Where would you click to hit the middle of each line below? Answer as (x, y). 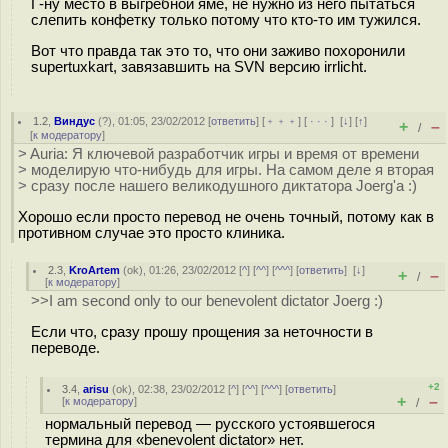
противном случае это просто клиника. (151, 232)
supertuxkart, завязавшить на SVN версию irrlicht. (199, 66)
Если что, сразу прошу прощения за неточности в (202, 331)
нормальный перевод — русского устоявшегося (210, 424)
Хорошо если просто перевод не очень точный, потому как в (226, 216)
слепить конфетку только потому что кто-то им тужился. (226, 20)
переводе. (65, 347)
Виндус (75, 121)
